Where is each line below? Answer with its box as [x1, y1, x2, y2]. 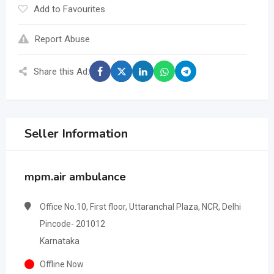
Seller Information [24, 125, 128, 142]
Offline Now [40, 259, 84, 269]
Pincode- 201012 [40, 219, 105, 229]
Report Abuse [35, 34, 90, 45]
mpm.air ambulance [24, 169, 126, 184]
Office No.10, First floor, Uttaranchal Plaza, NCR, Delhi [40, 202, 241, 212]
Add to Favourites [34, 4, 105, 15]
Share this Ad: [34, 65, 89, 77]
